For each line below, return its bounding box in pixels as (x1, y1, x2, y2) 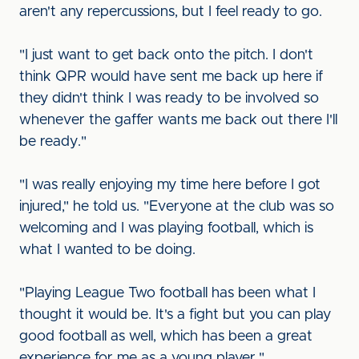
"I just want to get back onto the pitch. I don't (19, 48, 313, 63)
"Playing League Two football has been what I (19, 286, 316, 301)
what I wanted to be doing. (19, 243, 196, 257)
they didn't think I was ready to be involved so (19, 91, 319, 106)
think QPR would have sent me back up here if (19, 70, 323, 84)
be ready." (19, 135, 87, 149)
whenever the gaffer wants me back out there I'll (19, 113, 337, 127)
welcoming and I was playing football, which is (19, 221, 313, 236)
